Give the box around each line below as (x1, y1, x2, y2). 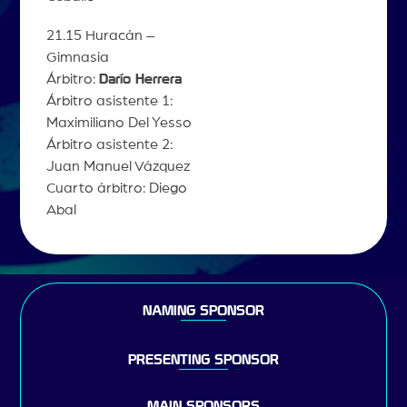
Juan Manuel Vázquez (45, 159, 190, 174)
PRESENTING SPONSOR (128, 352, 279, 368)
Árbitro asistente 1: (45, 94, 173, 109)
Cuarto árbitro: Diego (45, 181, 187, 196)
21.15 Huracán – (45, 28, 155, 44)
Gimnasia (45, 50, 109, 65)
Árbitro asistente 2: (45, 137, 173, 153)
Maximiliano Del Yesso (45, 115, 192, 131)
